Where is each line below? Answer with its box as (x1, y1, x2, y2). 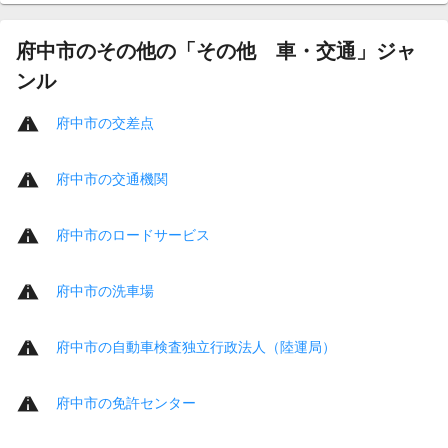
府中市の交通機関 (56, 170, 168, 187)
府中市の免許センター (56, 394, 196, 411)
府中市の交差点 (56, 114, 154, 131)
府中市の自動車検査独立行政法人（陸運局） (56, 338, 336, 355)
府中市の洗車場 (56, 282, 154, 299)
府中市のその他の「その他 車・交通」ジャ (16, 39, 416, 62)
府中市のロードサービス (56, 226, 210, 243)
